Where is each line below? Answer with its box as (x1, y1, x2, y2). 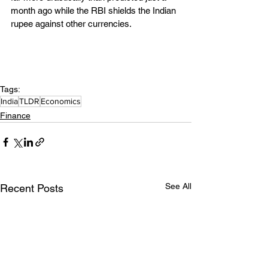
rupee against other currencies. (11, 18, 132, 29)
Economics (41, 96, 81, 106)
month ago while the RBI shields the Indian (11, 5, 178, 16)
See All (165, 181, 191, 191)
